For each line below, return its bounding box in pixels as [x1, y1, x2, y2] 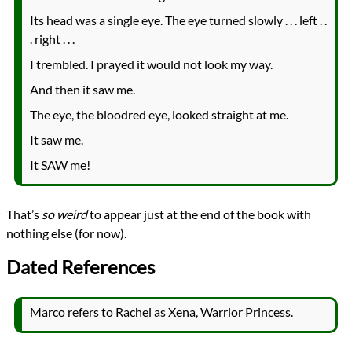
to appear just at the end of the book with [87, 206, 311, 222]
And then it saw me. [30, 81, 135, 97]
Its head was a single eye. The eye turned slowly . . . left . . [30, 12, 327, 27]
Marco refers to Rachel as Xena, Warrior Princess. [30, 303, 293, 319]
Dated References [6, 255, 155, 278]
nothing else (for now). [6, 225, 126, 240]
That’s [6, 206, 42, 222]
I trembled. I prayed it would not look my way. [30, 56, 273, 71]
